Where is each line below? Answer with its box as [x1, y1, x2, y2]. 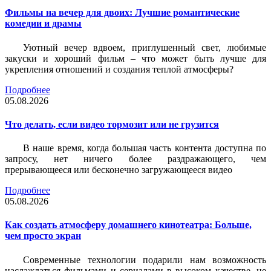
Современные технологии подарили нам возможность [23, 254, 266, 265]
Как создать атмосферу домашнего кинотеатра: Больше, [5, 220, 252, 230]
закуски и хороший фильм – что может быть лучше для [5, 53, 266, 64]
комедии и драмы [5, 18, 82, 29]
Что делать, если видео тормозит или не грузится [5, 119, 219, 129]
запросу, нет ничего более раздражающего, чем [5, 154, 266, 165]
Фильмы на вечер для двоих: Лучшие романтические [5, 7, 240, 18]
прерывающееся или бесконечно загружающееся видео [5, 165, 232, 175]
